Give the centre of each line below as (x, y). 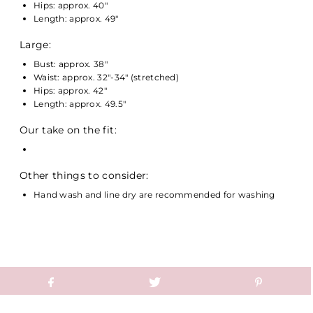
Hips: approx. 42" (70, 90)
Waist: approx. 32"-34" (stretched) (106, 77)
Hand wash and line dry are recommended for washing (155, 194)
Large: (37, 44)
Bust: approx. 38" (70, 64)
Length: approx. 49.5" (80, 103)
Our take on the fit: (70, 130)
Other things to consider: (85, 175)
